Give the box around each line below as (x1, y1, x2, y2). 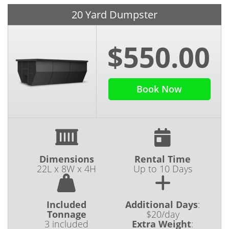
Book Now (136, 83, 182, 96)
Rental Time (134, 153, 191, 166)
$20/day (146, 208, 179, 221)
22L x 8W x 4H (37, 163, 96, 175)
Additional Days (125, 198, 198, 211)
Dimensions (39, 153, 94, 166)
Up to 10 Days (133, 163, 192, 175)
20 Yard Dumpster (72, 8, 157, 22)
